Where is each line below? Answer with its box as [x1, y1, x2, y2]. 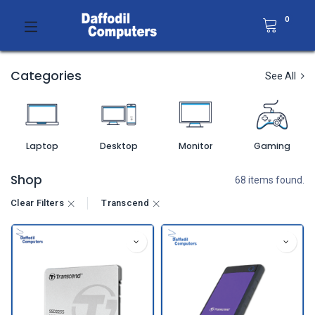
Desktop [100, 140, 138, 152]
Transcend [101, 198, 149, 208]
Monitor [178, 140, 213, 152]
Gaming [254, 140, 290, 152]
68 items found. [235, 174, 304, 186]
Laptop [26, 140, 58, 152]
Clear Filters [11, 198, 64, 208]
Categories [11, 67, 82, 84]
